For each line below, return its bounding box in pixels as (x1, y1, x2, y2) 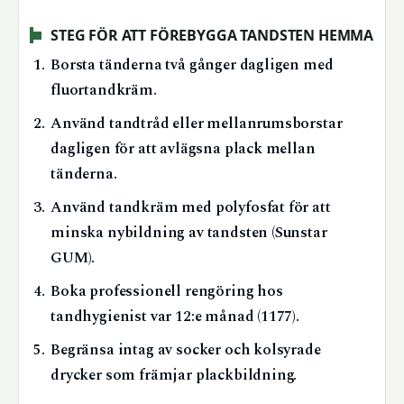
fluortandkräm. (50, 78, 157, 102)
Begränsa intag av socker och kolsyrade (50, 338, 321, 362)
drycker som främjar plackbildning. (50, 363, 298, 387)
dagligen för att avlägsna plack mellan (50, 137, 316, 161)
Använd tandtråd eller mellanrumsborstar (50, 112, 343, 135)
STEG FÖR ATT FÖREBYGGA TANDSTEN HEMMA (50, 25, 374, 46)
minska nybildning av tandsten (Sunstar (50, 221, 327, 244)
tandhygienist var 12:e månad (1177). (50, 305, 299, 328)
